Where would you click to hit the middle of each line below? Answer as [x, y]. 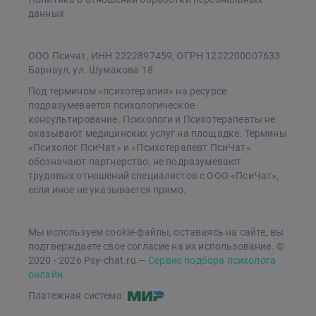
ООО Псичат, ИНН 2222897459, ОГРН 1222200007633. [156, 56]
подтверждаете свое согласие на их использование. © [157, 246]
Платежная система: [78, 296]
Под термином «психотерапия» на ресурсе [128, 91]
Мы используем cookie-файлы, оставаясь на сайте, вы [156, 232]
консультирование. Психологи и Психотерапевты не [152, 119]
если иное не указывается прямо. [107, 190]
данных [46, 13]
